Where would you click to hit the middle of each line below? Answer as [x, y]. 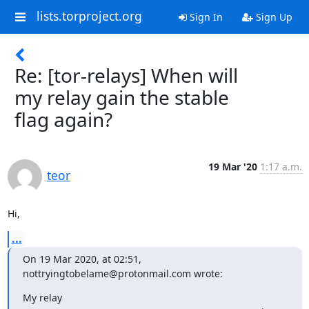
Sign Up [272, 17]
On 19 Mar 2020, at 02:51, [82, 259]
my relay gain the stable [122, 97]
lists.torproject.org [89, 16]
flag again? [63, 119]
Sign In [205, 17]
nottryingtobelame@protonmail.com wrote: [122, 273]
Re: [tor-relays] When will [126, 75]
